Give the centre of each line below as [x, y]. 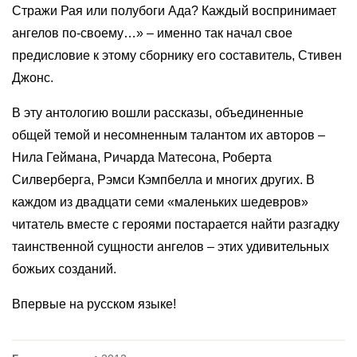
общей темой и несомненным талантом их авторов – [169, 135]
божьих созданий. [64, 269]
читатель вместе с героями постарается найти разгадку [176, 224]
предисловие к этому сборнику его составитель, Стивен [177, 55]
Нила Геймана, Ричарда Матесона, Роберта [142, 157]
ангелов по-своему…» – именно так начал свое [152, 33]
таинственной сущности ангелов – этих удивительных [171, 247]
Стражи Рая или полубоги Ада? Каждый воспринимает [174, 11]
